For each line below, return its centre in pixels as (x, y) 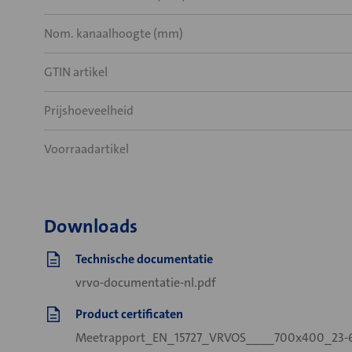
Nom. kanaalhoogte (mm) (114, 33)
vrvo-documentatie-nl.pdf (146, 282)
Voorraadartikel (86, 149)
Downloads (91, 226)
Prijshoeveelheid (89, 110)
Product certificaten (129, 314)
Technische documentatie (144, 259)
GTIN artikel (76, 72)
